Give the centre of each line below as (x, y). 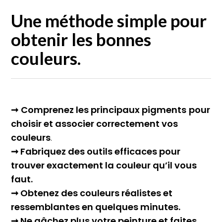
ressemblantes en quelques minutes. (96, 207)
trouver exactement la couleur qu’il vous (104, 166)
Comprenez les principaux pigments (104, 110)
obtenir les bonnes (81, 39)
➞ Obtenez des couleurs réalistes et (92, 193)
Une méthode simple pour (109, 21)
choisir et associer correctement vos (95, 124)
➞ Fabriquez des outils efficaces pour (96, 152)
